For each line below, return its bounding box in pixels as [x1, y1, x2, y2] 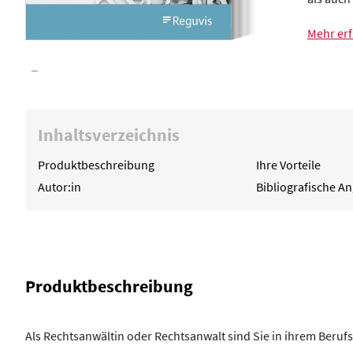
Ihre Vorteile [255, 157, 321, 173]
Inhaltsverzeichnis [38, 124, 180, 147]
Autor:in [38, 179, 81, 195]
